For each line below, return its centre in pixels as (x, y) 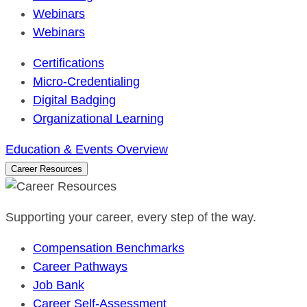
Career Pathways (80, 267)
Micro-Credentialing (86, 82)
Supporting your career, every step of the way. (131, 217)
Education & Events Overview (87, 149)
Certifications (69, 63)
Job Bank (59, 285)
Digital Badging (74, 100)
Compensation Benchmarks (109, 248)
